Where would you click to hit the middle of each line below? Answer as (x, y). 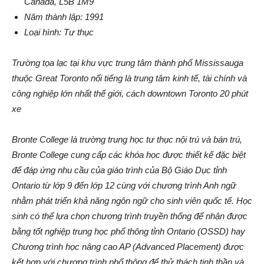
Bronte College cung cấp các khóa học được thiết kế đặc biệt (129, 154)
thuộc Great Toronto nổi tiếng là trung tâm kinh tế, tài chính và (129, 78)
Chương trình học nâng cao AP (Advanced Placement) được (128, 246)
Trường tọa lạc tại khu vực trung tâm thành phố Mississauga (128, 62)
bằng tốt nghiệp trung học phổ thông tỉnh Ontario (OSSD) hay (128, 231)
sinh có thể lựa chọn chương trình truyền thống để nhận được (130, 216)
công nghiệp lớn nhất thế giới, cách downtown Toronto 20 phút (130, 93)
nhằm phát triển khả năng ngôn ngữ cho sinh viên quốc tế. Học (132, 200)
